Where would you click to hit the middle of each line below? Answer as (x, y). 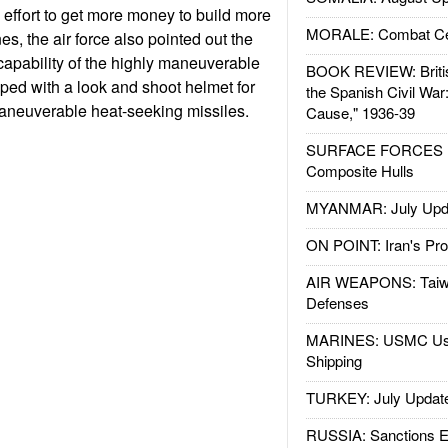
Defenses (337, 302)
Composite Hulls (359, 170)
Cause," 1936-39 (360, 112)
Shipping (333, 360)
